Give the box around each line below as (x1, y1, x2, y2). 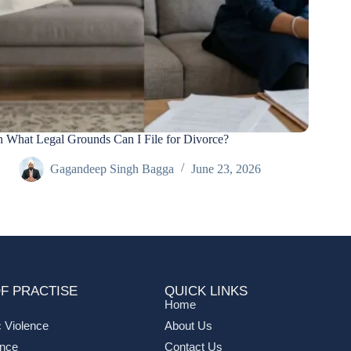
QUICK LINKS (164, 284, 248, 299)
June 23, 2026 (191, 162, 261, 176)
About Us (164, 319, 212, 333)
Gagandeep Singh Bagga (50, 162, 174, 176)
